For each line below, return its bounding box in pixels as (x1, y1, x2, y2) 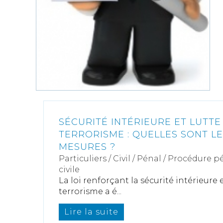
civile (59, 165, 80, 175)
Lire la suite (64, 207, 118, 217)
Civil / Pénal (113, 154, 161, 164)
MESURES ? (59, 141, 115, 153)
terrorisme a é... (59, 187, 121, 197)
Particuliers (59, 154, 107, 164)
